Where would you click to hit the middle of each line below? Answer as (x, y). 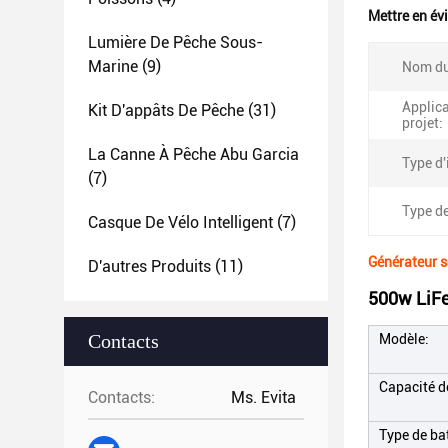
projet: (422, 123)
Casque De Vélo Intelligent (180, 222)
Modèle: (404, 339)
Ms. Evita (263, 397)
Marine (113, 66)
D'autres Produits (149, 266)
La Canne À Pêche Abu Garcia (193, 154)
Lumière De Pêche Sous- (175, 42)
